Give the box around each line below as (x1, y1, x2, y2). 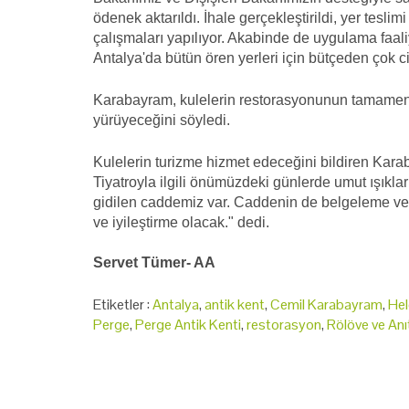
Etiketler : (93, 294, 152, 314)
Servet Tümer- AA (93, 254, 215, 270)
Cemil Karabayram (270, 294, 383, 314)
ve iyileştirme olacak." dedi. (93, 214, 269, 230)
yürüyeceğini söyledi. (93, 111, 230, 128)
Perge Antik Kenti (135, 314, 241, 334)
